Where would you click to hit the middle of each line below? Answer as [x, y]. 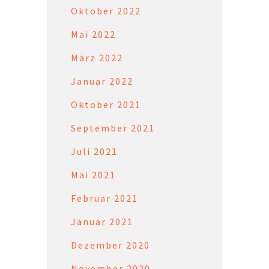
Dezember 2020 [111, 245]
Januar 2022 [102, 81]
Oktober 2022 [106, 11]
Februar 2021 [105, 198]
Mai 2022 [94, 34]
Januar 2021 [102, 221]
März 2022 [97, 57]
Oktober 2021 [106, 104]
